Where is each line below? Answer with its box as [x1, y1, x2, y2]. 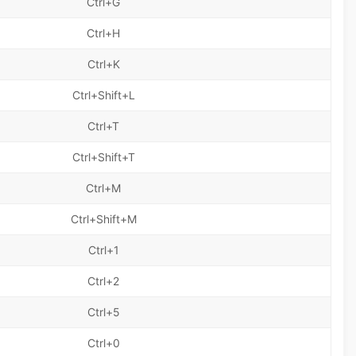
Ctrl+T [87, 119, 119, 133]
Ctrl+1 [87, 243, 119, 257]
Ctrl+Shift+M [70, 212, 137, 226]
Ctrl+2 [87, 274, 119, 288]
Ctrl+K [87, 57, 120, 71]
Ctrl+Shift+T [72, 150, 135, 164]
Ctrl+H [87, 26, 120, 40]
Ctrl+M [86, 181, 121, 195]
